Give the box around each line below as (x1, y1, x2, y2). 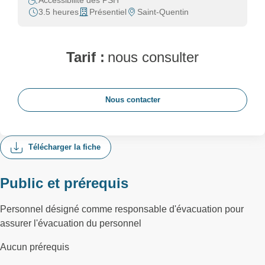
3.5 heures (38, 7, 79, 17)
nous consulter (108, 49, 199, 65)
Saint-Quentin (137, 7, 189, 17)
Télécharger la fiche (28, 143, 101, 151)
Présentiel (89, 7, 127, 17)
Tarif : (66, 49, 105, 65)
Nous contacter (105, 95, 160, 104)
